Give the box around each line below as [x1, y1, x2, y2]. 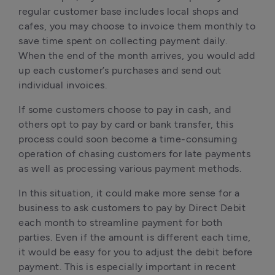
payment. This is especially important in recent [18, 261, 236, 273]
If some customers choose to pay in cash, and [18, 104, 231, 115]
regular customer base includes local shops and [18, 6, 238, 17]
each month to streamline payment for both [18, 217, 223, 228]
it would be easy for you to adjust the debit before [18, 246, 253, 258]
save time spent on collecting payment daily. [18, 35, 227, 47]
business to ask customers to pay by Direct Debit [18, 202, 246, 214]
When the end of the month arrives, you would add [18, 50, 255, 61]
